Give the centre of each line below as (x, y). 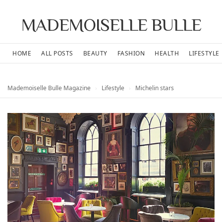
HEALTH (167, 53)
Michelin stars (154, 88)
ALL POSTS (57, 53)
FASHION (131, 53)
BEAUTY (95, 53)
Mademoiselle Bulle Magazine (49, 88)
